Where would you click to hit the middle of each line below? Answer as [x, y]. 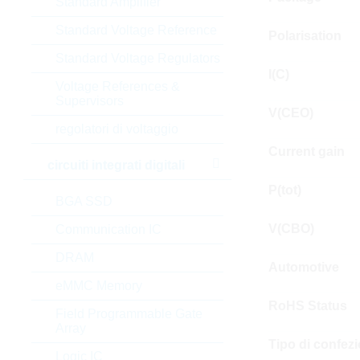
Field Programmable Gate [129, 314]
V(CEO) [290, 113]
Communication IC [108, 229]
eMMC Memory [98, 286]
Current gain [306, 151]
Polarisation [305, 36]
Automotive [303, 267]
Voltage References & [117, 86]
